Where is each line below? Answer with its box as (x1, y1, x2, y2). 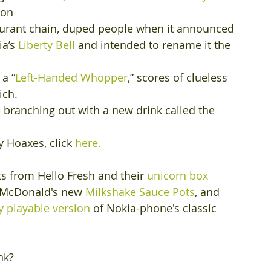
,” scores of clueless (128, 70, 230, 85)
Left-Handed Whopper (15, 70, 128, 85)
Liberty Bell (18, 38, 75, 52)
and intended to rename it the (75, 38, 233, 52)
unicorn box (147, 168, 208, 183)
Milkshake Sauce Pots (85, 184, 195, 199)
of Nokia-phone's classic (90, 201, 220, 215)
